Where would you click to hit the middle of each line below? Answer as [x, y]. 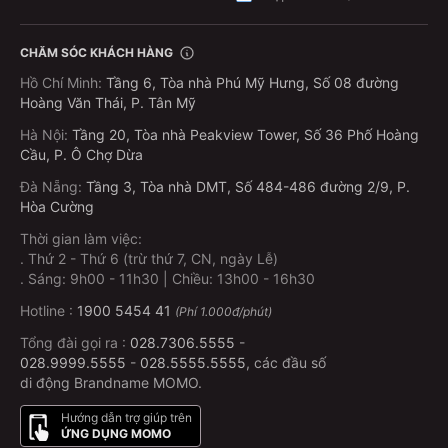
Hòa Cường [57, 207]
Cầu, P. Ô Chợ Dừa [81, 155]
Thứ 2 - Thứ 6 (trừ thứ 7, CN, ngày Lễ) [153, 259]
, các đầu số [286, 363]
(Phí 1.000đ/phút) [223, 312]
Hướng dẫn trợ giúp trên [126, 418]
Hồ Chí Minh [59, 83]
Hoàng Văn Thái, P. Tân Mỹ [108, 103]
